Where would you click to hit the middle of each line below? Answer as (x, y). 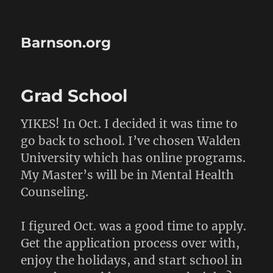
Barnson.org (66, 43)
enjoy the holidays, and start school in (132, 260)
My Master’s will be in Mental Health (128, 175)
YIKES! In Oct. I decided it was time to (129, 124)
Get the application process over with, (130, 243)
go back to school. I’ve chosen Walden (131, 141)
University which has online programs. (133, 158)
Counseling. (55, 192)
